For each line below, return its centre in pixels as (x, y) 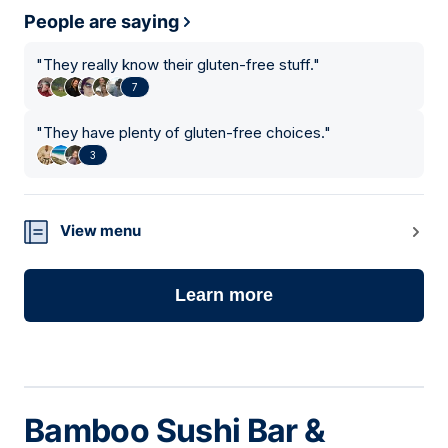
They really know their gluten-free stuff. (178, 65)
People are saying (101, 22)
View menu (100, 231)
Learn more (224, 295)
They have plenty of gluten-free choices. (183, 133)
